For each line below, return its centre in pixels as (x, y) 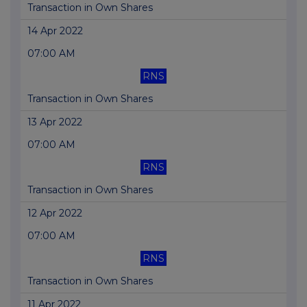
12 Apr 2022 (55, 213)
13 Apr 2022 (55, 122)
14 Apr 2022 (55, 31)
